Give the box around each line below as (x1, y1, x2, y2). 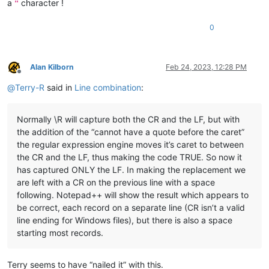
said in (44, 82, 74, 93)
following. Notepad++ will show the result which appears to (17, 190, 249, 201)
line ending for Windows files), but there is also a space (17, 215, 232, 226)
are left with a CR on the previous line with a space (17, 177, 215, 188)
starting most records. (17, 228, 103, 238)
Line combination (74, 82, 141, 93)
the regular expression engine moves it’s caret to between (17, 139, 244, 150)
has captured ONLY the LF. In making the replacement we (17, 165, 246, 175)
